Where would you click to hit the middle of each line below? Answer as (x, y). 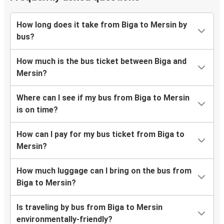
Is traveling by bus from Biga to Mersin (89, 207)
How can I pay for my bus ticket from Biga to (100, 134)
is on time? (37, 110)
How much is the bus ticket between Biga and (101, 61)
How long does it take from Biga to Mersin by (102, 25)
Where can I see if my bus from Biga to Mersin (103, 98)
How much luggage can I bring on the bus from (104, 171)
